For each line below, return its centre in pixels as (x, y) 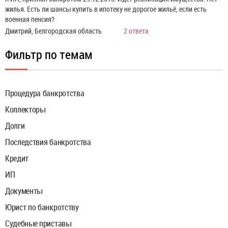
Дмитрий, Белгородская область (54, 31)
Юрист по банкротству (42, 207)
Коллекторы (25, 109)
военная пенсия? (30, 19)
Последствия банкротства (48, 142)
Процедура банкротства (45, 93)
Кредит (17, 158)
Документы (24, 191)
